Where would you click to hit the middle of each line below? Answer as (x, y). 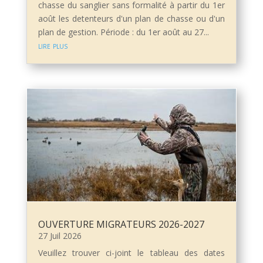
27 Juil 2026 (60, 236)
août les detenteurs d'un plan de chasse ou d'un (131, 19)
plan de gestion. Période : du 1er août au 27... (123, 32)
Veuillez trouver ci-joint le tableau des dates (131, 253)
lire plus (53, 46)
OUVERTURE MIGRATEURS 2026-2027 (121, 225)
